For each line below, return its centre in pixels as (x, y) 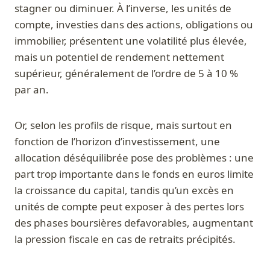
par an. (32, 90)
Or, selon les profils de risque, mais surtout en (123, 125)
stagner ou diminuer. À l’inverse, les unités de (123, 8)
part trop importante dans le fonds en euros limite (134, 174)
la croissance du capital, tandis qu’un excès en (124, 190)
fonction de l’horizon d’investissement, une (117, 142)
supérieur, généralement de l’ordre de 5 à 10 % (126, 74)
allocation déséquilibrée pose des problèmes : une (134, 158)
